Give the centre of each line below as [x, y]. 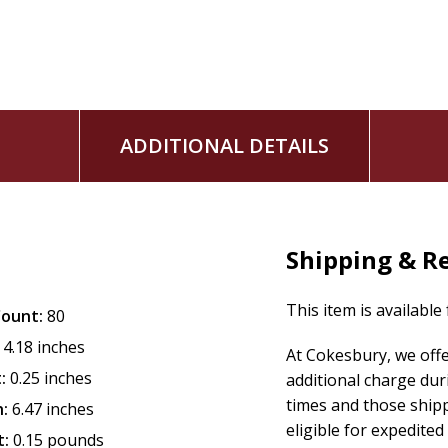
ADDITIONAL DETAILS [224, 145]
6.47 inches [53, 409]
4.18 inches [44, 347]
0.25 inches [51, 378]
